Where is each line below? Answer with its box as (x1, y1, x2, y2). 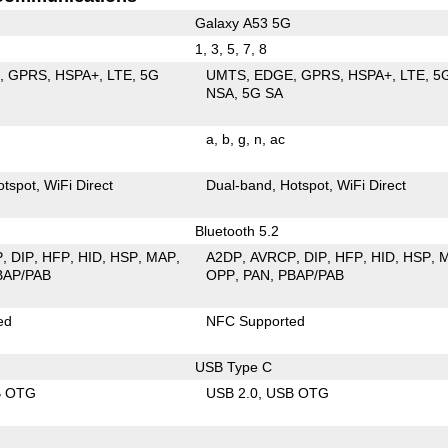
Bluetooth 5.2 (194, 222, 279, 239)
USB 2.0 (206, 384, 259, 401)
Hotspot (280, 176, 330, 193)
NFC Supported (206, 312, 306, 329)
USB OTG (266, 384, 330, 401)
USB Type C (194, 358, 272, 375)
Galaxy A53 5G (194, 14, 291, 31)
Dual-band (206, 176, 273, 193)
